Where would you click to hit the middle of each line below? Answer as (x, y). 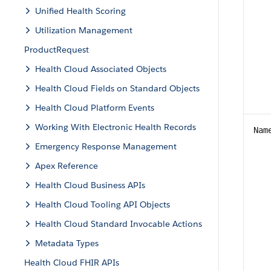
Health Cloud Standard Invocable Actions (119, 224)
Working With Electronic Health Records (116, 127)
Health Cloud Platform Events (95, 108)
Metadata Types (67, 243)
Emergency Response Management (106, 146)
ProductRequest (57, 50)
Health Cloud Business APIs (90, 185)
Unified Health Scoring (80, 11)
